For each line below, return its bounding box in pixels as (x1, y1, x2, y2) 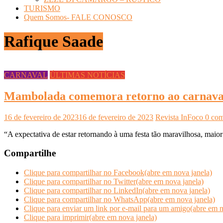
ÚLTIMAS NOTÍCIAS (50, 70, 125, 79)
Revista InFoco (155, 112, 205, 121)
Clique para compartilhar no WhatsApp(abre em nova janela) (24, 195, 215, 204)
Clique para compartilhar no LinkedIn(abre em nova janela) (24, 186, 210, 195)
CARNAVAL (4, 70, 48, 79)
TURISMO (24, 4, 60, 12)
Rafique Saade (4, 32, 103, 51)
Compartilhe (4, 148, 56, 159)
